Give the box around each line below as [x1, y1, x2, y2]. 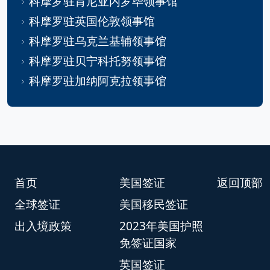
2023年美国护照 [119, 218, 203, 234]
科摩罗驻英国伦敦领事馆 [29, 13, 155, 29]
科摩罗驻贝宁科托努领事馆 [29, 52, 166, 69]
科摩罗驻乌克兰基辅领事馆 [29, 33, 166, 49]
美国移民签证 [119, 196, 188, 212]
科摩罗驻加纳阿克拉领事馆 [29, 72, 166, 89]
